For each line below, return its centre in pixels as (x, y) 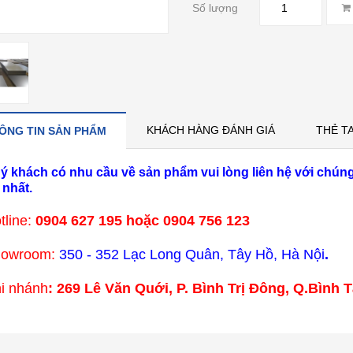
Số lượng (215, 8)
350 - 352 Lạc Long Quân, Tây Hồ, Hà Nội (192, 254)
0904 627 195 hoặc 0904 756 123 (143, 220)
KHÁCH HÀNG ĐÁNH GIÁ (211, 130)
